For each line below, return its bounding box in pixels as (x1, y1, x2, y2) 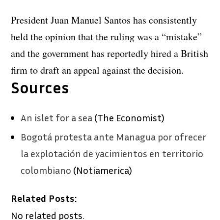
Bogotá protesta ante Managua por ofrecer (21, 130, 207, 142)
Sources (11, 77, 69, 97)
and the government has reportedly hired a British (11, 46, 209, 60)
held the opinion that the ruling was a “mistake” (11, 29, 202, 43)
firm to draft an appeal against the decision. (11, 63, 184, 77)
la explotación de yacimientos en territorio (21, 147, 204, 159)
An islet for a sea (21, 111, 93, 123)
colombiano (21, 164, 72, 176)
